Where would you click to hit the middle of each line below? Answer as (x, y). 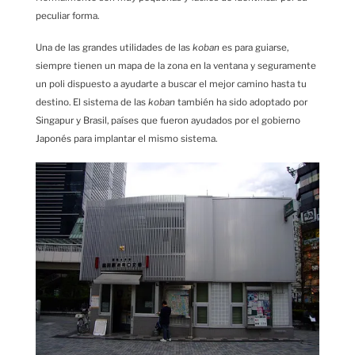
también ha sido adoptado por (241, 103)
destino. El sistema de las (92, 103)
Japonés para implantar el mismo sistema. (126, 139)
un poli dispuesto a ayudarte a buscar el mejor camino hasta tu (171, 84)
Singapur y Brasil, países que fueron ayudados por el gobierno (168, 121)
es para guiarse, (254, 48)
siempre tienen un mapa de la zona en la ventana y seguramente (176, 66)
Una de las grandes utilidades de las (114, 48)
